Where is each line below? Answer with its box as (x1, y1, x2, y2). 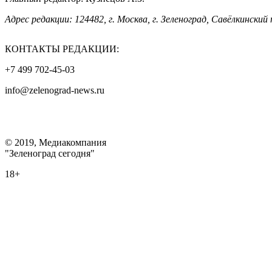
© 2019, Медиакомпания (5, 137, 106, 148)
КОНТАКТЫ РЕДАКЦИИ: (5, 43, 119, 54)
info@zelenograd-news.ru (5, 84, 104, 95)
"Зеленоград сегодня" (5, 148, 95, 158)
